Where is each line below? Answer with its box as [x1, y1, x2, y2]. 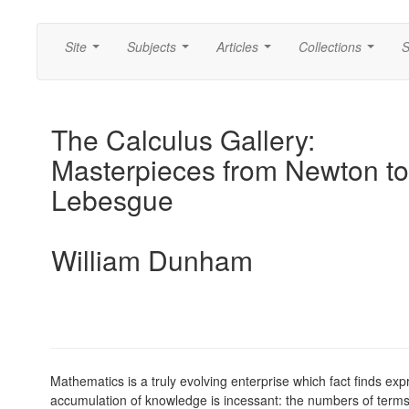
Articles [216, 37, 258, 56]
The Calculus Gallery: [51, 120, 315, 159]
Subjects [127, 37, 176, 56]
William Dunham [51, 240, 253, 279]
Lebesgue [51, 180, 173, 219]
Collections [299, 37, 362, 56]
